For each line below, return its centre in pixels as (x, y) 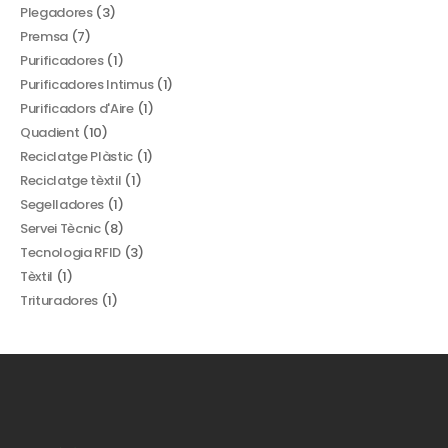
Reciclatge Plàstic (77, 156)
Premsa (44, 36)
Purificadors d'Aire (77, 108)
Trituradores (59, 300)
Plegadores (56, 12)
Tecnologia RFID (71, 252)
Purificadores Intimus (87, 84)
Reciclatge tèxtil (71, 180)
